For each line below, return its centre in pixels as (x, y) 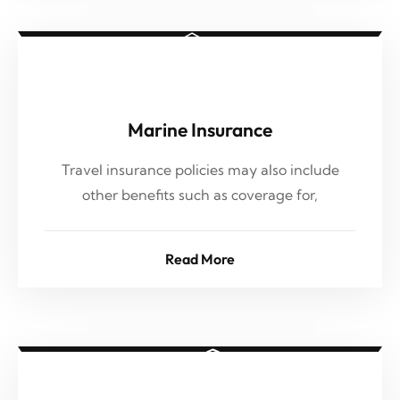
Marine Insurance (200, 129)
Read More (200, 259)
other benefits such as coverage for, (200, 195)
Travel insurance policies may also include (200, 170)
